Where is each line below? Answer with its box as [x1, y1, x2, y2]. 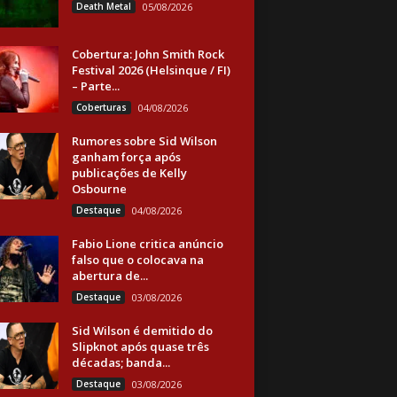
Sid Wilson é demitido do [71, 323, 213, 339]
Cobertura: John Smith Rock [71, 46, 224, 62]
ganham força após [71, 149, 181, 165]
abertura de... [71, 268, 148, 284]
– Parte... [71, 78, 120, 94]
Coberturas [75, 101, 127, 113]
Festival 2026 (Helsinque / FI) [71, 62, 230, 78]
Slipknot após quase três [71, 339, 209, 354]
